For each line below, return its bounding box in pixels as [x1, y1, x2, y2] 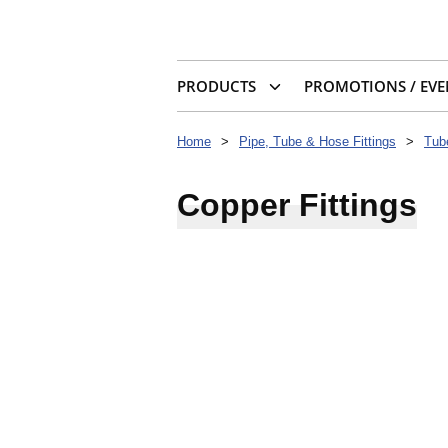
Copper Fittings [177, 187, 417, 224]
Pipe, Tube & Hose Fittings [239, 134, 396, 150]
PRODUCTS [177, 76, 256, 97]
